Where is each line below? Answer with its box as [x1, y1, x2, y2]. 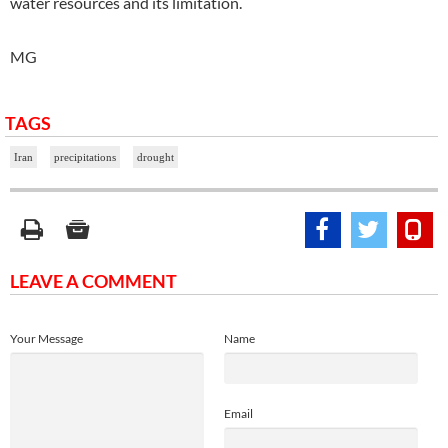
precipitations [54, 150, 116, 163]
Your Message [10, 330, 83, 346]
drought [137, 150, 174, 163]
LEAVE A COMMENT [10, 269, 177, 292]
